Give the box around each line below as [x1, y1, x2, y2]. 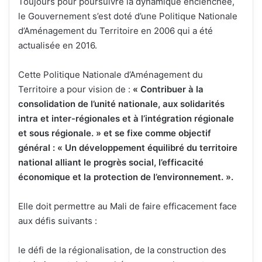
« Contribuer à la [133, 84, 204, 95]
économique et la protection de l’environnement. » [18, 171, 231, 183]
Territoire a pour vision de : [18, 84, 133, 95]
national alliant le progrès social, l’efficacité [18, 157, 204, 168]
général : [18, 142, 57, 154]
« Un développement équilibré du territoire [57, 142, 237, 154]
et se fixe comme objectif [101, 127, 211, 139]
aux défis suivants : [18, 215, 97, 227]
